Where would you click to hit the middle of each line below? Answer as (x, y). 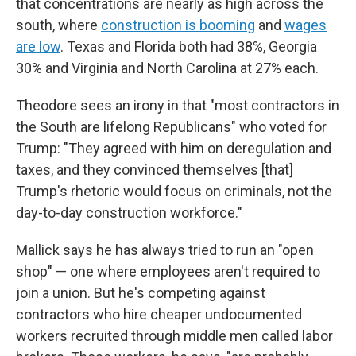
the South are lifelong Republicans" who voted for (171, 127)
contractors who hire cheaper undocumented (159, 315)
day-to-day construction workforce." (129, 213)
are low (38, 47)
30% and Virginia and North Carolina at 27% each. (167, 68)
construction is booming (178, 25)
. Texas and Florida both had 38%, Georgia (189, 47)
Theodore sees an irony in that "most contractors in (178, 106)
